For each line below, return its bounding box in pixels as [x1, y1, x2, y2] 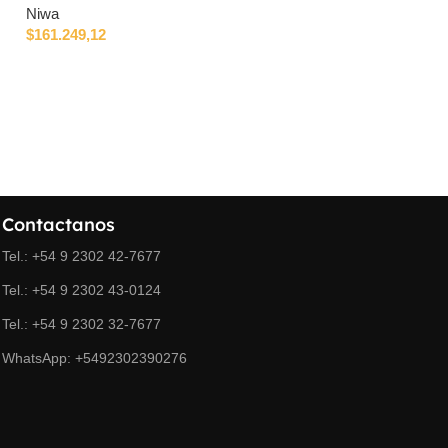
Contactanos [2, 213, 116, 237]
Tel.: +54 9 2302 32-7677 [2, 316, 162, 333]
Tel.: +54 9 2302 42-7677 [2, 248, 162, 265]
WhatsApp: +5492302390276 [2, 350, 188, 367]
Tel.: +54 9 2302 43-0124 [2, 282, 162, 299]
